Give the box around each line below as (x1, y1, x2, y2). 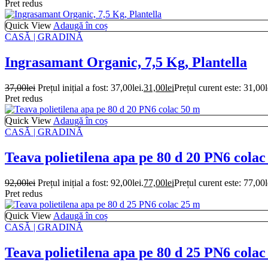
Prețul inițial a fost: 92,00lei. (38, 177, 144, 188)
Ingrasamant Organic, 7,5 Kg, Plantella (5, 54, 247, 70)
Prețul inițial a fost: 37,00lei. (38, 82, 144, 93)
